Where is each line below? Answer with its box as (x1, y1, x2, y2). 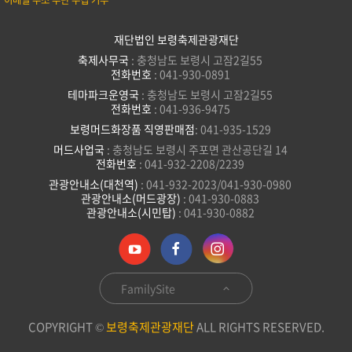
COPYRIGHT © (27, 318, 106, 335)
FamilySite (120, 280, 178, 296)
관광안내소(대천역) (49, 176, 141, 192)
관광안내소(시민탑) (86, 204, 178, 220)
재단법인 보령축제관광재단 (113, 31, 239, 47)
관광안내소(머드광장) (81, 190, 183, 206)
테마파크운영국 (68, 86, 141, 102)
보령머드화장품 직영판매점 (69, 121, 195, 137)
